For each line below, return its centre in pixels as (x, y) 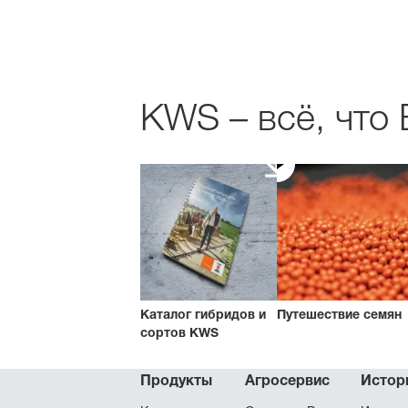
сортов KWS (179, 332)
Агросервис (287, 380)
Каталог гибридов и (203, 314)
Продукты (176, 380)
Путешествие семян (339, 314)
